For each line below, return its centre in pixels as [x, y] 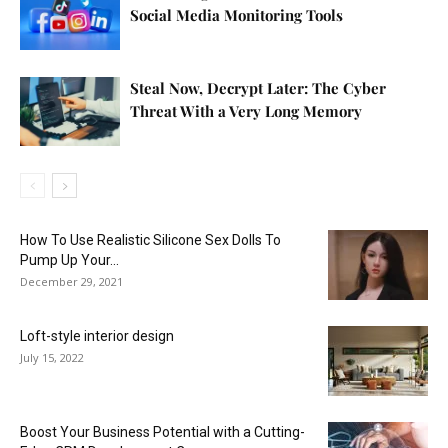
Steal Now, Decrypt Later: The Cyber [258, 87]
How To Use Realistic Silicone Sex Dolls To [150, 239]
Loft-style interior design [97, 335]
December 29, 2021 [71, 281]
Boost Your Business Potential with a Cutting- [162, 431]
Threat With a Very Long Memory [246, 110]
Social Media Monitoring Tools [236, 14]
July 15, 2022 [52, 357]
